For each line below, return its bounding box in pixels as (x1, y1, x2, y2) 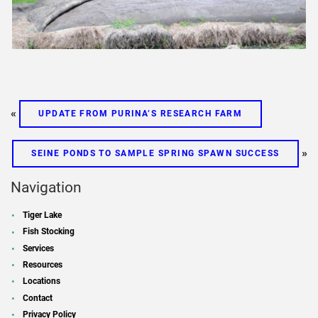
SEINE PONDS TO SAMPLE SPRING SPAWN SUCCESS (31, 148, 280, 158)
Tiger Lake (23, 210, 62, 221)
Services (23, 243, 55, 253)
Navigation (11, 178, 82, 196)
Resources (23, 259, 63, 270)
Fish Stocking (23, 226, 75, 237)
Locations (23, 276, 61, 287)
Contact (23, 292, 53, 303)
